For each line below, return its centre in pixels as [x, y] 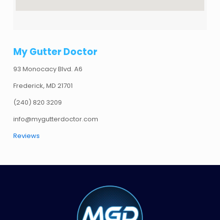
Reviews [27, 136]
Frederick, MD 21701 [43, 86]
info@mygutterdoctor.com [56, 119]
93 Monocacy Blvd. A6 [48, 69]
